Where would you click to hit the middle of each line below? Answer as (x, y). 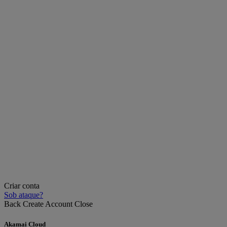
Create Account (48, 204)
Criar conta (22, 186)
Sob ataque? (24, 195)
